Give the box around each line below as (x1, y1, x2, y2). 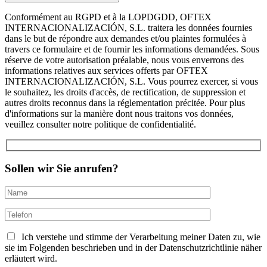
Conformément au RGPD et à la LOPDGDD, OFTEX (5, 12, 212, 23)
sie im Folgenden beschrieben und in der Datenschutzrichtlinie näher (5, 243, 262, 253)
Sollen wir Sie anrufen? (5, 162, 119, 175)
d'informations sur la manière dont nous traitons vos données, (5, 108, 234, 119)
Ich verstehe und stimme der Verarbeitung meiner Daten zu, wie (17, 232, 260, 243)
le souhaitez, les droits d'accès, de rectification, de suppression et (5, 87, 246, 98)
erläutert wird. (5, 253, 57, 264)
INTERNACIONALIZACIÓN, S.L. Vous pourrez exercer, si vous (5, 76, 258, 87)
